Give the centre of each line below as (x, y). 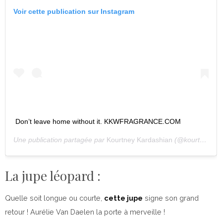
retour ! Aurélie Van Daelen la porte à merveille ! (85, 212)
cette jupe (123, 198)
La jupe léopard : (53, 176)
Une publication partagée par (60, 140)
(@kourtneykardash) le (186, 140)
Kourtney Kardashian (139, 140)
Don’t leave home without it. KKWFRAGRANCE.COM (98, 121)
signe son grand (171, 198)
